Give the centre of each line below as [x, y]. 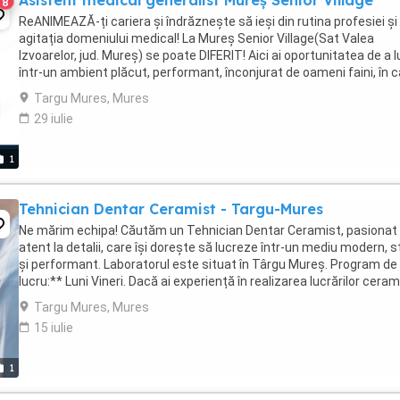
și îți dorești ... [58, 298]
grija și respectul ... [71, 89]
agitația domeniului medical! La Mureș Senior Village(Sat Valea [196, 38]
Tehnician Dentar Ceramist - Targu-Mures [171, 209]
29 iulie [54, 119]
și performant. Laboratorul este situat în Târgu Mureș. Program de [208, 264]
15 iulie [54, 328]
